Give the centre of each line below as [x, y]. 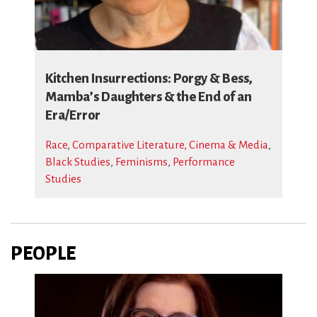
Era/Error [73, 115]
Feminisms [142, 162]
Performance [204, 162]
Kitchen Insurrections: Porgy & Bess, [149, 79]
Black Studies [78, 162]
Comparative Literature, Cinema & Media [170, 145]
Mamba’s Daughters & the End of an [149, 97]
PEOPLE [43, 254]
